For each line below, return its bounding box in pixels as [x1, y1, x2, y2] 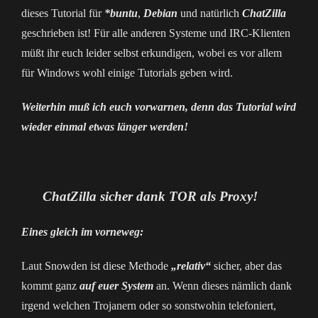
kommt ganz [21, 280, 79, 292]
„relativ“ [171, 260, 211, 272]
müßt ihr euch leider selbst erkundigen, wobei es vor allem [21, 47, 282, 59]
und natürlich [177, 7, 242, 19]
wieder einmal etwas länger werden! [21, 121, 188, 133]
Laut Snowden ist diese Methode [21, 260, 171, 272]
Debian [143, 7, 177, 19]
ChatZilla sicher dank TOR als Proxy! [43, 189, 258, 204]
